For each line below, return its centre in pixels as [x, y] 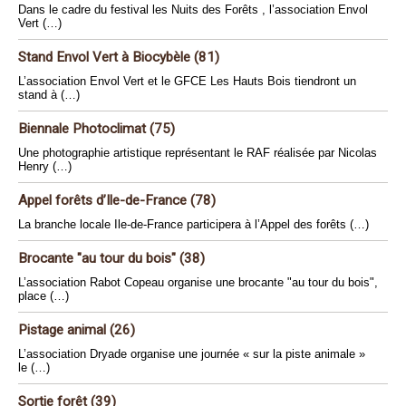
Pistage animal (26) [77, 330]
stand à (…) [49, 95]
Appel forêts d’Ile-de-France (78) [117, 200]
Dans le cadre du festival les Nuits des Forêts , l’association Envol [193, 10]
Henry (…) [45, 166]
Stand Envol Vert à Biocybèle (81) [119, 57]
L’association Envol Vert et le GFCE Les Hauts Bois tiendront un [187, 81]
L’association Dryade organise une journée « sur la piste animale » [192, 354]
